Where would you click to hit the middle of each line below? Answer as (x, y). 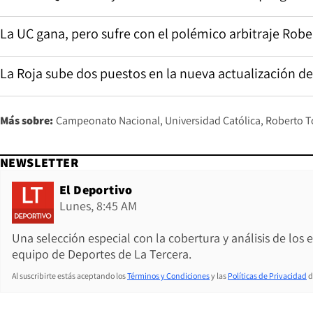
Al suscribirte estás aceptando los (69, 275)
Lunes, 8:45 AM (98, 205)
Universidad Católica (213, 120)
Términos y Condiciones (168, 275)
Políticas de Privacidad (267, 275)
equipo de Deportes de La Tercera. (102, 254)
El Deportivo (96, 189)
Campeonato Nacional (108, 120)
